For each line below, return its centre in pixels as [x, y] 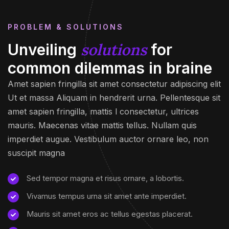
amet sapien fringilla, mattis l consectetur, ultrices [103, 111]
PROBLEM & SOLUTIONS [66, 27]
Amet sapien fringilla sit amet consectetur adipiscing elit [114, 84]
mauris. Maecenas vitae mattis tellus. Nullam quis [102, 125]
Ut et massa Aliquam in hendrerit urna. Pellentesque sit [114, 97]
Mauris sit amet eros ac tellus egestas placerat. [110, 214]
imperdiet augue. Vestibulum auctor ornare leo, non [108, 139]
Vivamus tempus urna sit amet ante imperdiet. [107, 196]
